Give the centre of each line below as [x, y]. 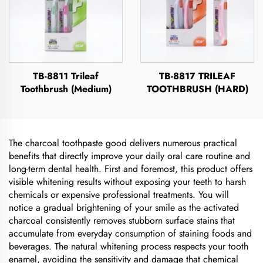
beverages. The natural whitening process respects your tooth [129, 246]
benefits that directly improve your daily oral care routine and [129, 156]
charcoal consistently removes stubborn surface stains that [122, 220]
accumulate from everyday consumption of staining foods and [130, 233]
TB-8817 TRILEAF [197, 76]
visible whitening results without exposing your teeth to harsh [127, 182]
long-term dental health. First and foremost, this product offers [131, 169]
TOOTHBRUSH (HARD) [197, 89]
